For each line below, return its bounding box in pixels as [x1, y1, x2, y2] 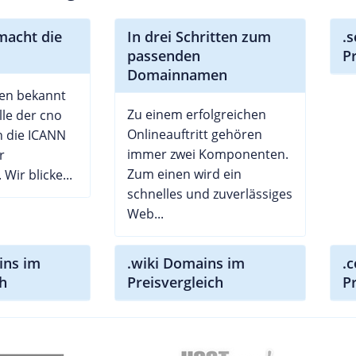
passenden [126, 45, 200, 65]
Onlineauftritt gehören [126, 125, 262, 143]
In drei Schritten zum [126, 26, 271, 46]
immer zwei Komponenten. [126, 145, 288, 163]
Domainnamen [126, 64, 227, 84]
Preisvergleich [126, 272, 223, 292]
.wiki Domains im [126, 253, 245, 273]
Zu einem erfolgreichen [126, 105, 266, 123]
